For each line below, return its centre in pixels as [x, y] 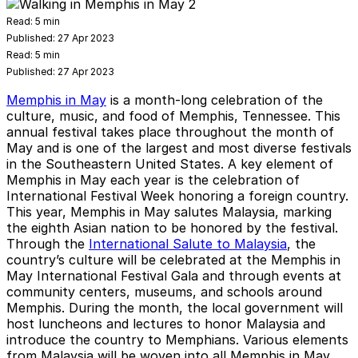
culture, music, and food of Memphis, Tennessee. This [173, 115]
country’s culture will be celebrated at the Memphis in [173, 259]
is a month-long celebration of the [215, 99]
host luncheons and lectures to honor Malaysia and [166, 323]
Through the [48, 243]
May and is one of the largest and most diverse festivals [179, 147]
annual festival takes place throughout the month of [170, 131]
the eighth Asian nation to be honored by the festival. [172, 227]
